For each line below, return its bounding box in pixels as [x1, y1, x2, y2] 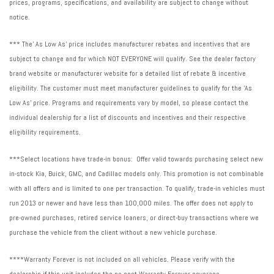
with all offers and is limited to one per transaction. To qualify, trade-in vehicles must [9, 183, 265, 194]
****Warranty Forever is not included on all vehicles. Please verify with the [9, 254, 235, 265]
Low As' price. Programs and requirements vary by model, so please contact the [9, 98, 248, 108]
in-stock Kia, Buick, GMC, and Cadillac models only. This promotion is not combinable [9, 169, 264, 179]
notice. [9, 12, 30, 23]
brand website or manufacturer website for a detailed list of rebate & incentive [9, 68, 246, 79]
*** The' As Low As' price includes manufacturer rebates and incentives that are [9, 39, 250, 50]
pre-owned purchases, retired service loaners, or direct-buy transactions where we [9, 213, 259, 223]
